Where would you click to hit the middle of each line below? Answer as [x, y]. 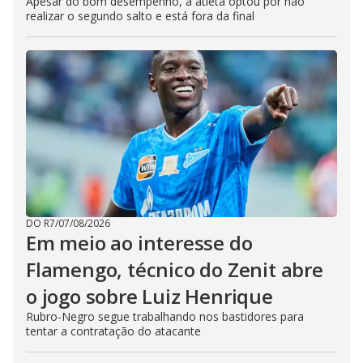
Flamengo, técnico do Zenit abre [175, 269]
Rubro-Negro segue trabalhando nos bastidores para [165, 316]
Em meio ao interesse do [139, 242]
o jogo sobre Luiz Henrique [149, 296]
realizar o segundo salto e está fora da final [140, 15]
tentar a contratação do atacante [113, 331]
